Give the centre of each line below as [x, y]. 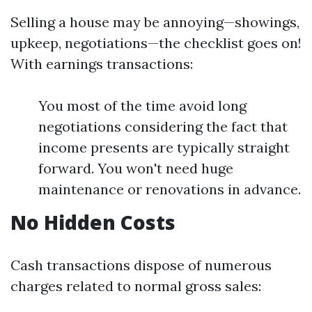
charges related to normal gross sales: [136, 286]
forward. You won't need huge [136, 168]
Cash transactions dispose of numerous [141, 265]
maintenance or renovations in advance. [170, 189]
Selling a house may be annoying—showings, [155, 22]
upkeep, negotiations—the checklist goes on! [156, 43]
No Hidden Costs [93, 222]
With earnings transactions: [102, 64]
